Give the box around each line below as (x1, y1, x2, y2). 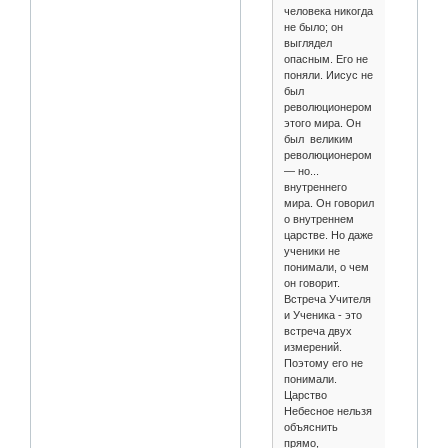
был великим (283, 132, 353, 145)
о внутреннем (283, 212, 354, 225)
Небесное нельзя (283, 404, 372, 417)
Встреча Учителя (283, 292, 371, 305)
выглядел (283, 36, 332, 49)
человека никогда (283, 4, 373, 17)
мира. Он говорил (283, 196, 374, 209)
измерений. (283, 340, 342, 353)
